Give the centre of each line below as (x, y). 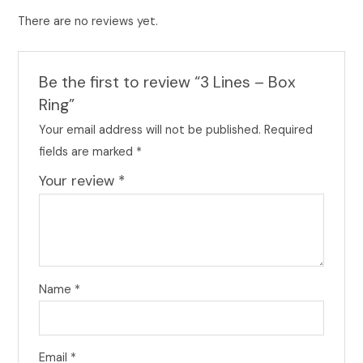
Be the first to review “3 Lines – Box (167, 82)
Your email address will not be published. (149, 130)
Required (288, 130)
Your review (78, 180)
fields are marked (87, 152)
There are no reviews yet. (88, 22)
